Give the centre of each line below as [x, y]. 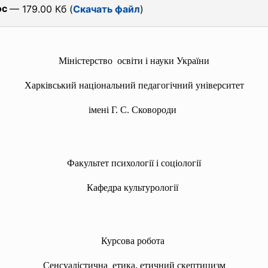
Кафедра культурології [133, 188]
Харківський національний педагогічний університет [134, 85]
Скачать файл [106, 9]
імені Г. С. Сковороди [133, 110]
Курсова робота [133, 241]
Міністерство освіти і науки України [134, 61]
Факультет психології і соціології [134, 163]
